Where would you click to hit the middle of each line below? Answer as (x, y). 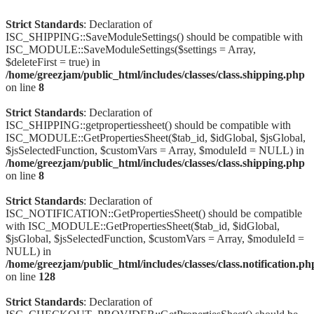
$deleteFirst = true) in (53, 62)
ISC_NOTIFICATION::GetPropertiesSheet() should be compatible (154, 213)
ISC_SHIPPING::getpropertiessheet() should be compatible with (148, 125)
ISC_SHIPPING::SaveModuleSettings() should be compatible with (154, 37)
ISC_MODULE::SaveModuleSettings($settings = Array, (131, 49)
